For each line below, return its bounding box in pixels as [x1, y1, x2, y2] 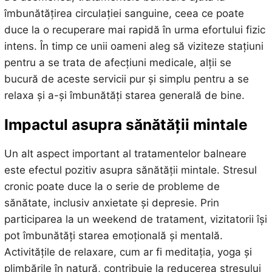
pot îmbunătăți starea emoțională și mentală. [4, 229, 223, 242]
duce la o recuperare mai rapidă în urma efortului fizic [4, 23, 265, 36]
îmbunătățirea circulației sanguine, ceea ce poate [4, 7, 244, 19]
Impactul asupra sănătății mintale [4, 115, 248, 134]
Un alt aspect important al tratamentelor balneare [4, 148, 246, 160]
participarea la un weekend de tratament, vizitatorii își [4, 213, 267, 226]
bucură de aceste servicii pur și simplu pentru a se [4, 72, 249, 85]
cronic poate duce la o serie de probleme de [4, 180, 220, 193]
